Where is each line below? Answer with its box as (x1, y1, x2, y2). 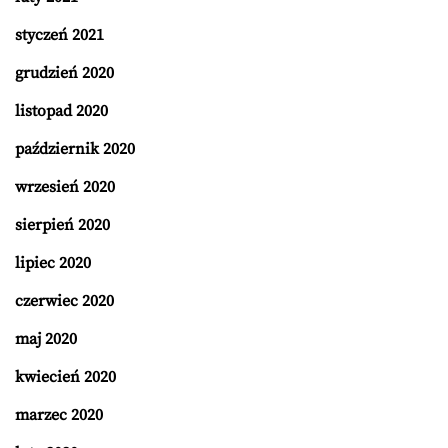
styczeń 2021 (15, 25, 104, 46)
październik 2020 (15, 139, 135, 160)
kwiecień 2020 (15, 367, 116, 388)
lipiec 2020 (15, 253, 91, 274)
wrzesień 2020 (15, 177, 115, 198)
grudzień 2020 (15, 63, 114, 84)
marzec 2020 (15, 405, 103, 426)
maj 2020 (15, 329, 77, 350)
